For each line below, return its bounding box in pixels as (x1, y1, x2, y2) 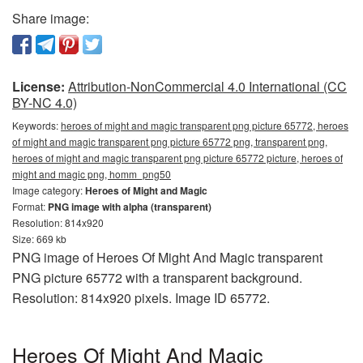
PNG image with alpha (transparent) (48, 199, 211, 214)
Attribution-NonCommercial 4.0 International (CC (68, 76, 347, 96)
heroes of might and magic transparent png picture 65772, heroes (61, 117, 348, 132)
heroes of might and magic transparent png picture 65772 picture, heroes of (12, 150, 343, 164)
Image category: (12, 182, 85, 197)
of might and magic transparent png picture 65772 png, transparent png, (12, 134, 327, 148)
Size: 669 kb (12, 231, 66, 246)
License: (12, 76, 65, 96)
